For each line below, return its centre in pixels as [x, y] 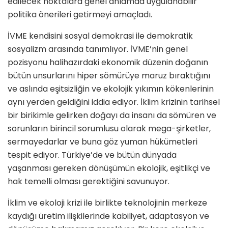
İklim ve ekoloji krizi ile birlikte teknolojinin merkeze [107, 203]
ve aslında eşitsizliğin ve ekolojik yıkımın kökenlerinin [111, 89]
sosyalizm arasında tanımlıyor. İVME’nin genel [98, 49]
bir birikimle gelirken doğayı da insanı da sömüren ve [112, 116]
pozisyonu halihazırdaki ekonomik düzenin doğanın [108, 63]
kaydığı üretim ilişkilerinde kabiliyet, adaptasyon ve [108, 216]
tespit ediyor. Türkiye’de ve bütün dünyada [92, 155]
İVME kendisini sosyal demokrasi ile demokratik [100, 36]
